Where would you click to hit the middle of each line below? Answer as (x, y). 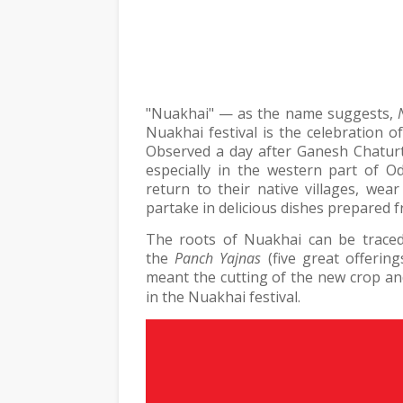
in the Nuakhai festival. (223, 297)
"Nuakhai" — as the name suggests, (272, 113)
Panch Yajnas (218, 258)
